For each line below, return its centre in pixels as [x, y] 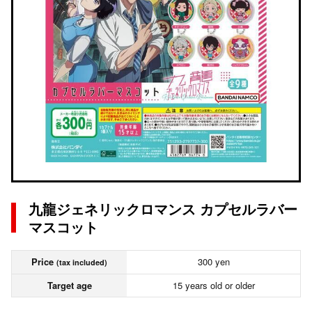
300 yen [213, 262]
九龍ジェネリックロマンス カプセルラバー [163, 209]
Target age [69, 285]
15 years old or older [213, 285]
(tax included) [82, 262]
